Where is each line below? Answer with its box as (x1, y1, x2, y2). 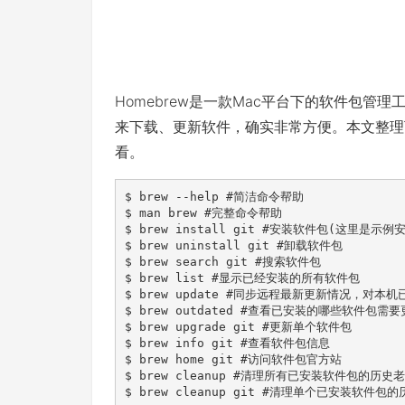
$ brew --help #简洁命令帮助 (124, 189, 304, 203)
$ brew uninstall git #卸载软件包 (124, 238, 343, 252)
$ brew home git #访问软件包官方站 (124, 352, 342, 366)
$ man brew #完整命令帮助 (124, 205, 282, 220)
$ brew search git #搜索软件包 (124, 254, 321, 268)
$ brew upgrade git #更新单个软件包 (124, 319, 352, 334)
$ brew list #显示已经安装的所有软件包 (124, 270, 360, 285)
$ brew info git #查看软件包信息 (124, 335, 330, 350)
